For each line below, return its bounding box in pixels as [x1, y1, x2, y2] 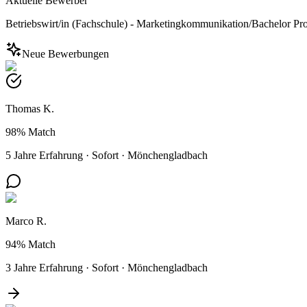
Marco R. [5, 214, 47, 227]
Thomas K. [5, 102, 54, 114]
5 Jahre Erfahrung [5, 149, 83, 161]
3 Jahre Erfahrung [5, 261, 83, 273]
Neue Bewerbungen [22, 47, 109, 60]
